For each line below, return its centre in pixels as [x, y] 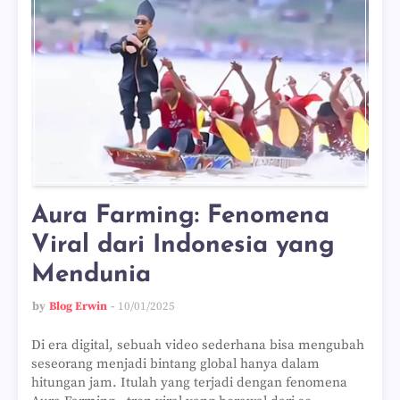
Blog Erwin [78, 306]
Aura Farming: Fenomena [180, 216]
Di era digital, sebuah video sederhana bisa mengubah [198, 345]
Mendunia [91, 275]
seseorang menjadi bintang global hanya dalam [175, 364]
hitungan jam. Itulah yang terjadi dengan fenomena [189, 383]
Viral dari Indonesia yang [183, 246]
